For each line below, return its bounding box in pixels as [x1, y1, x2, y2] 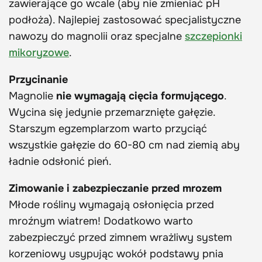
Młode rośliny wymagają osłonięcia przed [9, 198, 214, 211]
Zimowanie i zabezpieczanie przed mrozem [9, 181, 222, 195]
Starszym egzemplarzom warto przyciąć [9, 122, 207, 135]
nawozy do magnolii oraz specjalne [9, 29, 185, 43]
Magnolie [9, 89, 56, 102]
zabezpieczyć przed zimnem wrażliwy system [9, 230, 232, 244]
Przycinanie [9, 73, 68, 86]
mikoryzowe [9, 46, 69, 59]
